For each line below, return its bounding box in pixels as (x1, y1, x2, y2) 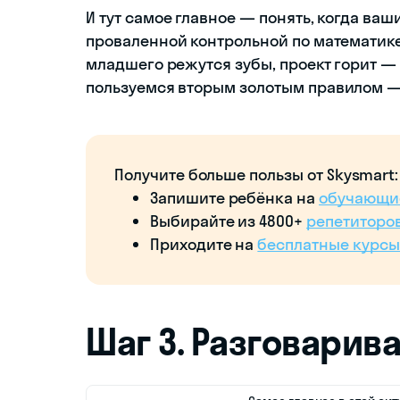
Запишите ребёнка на (150, 187, 319, 208)
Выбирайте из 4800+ (150, 210, 307, 231)
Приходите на (150, 233, 258, 254)
